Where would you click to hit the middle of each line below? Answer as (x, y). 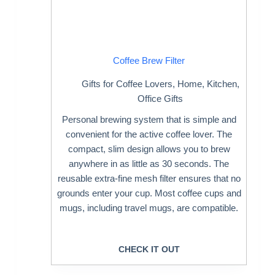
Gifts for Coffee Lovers (127, 84)
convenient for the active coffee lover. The (149, 134)
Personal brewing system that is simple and (149, 120)
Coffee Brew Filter (149, 60)
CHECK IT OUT (149, 249)
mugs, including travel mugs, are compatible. (149, 208)
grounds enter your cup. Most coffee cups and (149, 193)
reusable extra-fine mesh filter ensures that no (149, 179)
